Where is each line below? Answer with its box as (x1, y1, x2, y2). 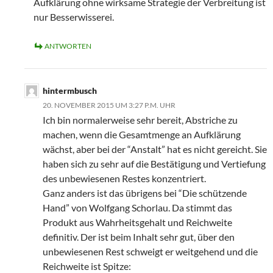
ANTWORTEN (44, 41, 91, 51)
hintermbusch (43, 85, 97, 96)
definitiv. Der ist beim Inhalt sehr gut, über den (43, 231, 235, 243)
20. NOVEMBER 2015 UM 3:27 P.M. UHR (43, 101, 175, 110)
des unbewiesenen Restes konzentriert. (43, 172, 206, 185)
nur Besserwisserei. (34, 11, 114, 23)
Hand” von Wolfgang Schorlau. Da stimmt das (43, 202, 232, 214)
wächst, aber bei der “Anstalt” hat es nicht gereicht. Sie (43, 143, 267, 155)
